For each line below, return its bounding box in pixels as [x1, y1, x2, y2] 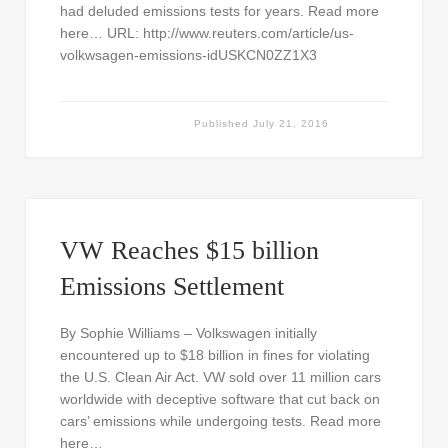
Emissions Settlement [59, 271, 284, 301]
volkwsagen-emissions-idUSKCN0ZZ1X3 [59, 47, 317, 64]
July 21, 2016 [253, 117, 330, 129]
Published [194, 117, 254, 129]
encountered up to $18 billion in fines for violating [59, 346, 370, 363]
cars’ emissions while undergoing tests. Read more [59, 412, 381, 429]
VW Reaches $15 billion [59, 235, 319, 265]
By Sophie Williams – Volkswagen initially [59, 324, 317, 341]
